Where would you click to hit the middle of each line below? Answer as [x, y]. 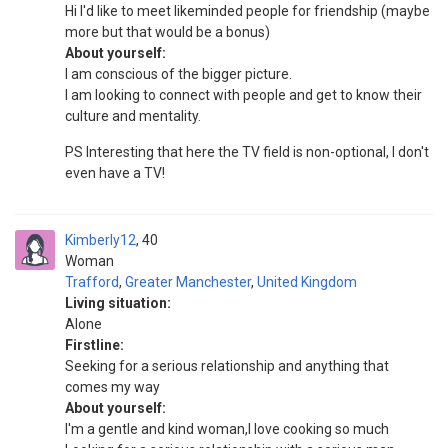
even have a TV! [115, 173]
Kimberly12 [100, 240]
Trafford [92, 282]
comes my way [112, 387]
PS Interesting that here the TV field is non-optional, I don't [247, 152]
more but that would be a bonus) [167, 32]
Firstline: [94, 345]
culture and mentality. [133, 116]
